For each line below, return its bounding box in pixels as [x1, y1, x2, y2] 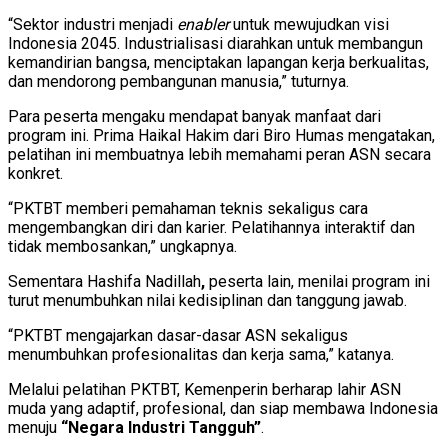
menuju [8, 417, 61, 437]
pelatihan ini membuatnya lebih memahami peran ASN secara [8, 144, 431, 164]
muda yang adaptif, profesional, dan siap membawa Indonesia [8, 398, 438, 418]
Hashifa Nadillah [87, 271, 201, 291]
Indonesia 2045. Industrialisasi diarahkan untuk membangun [8, 33, 423, 53]
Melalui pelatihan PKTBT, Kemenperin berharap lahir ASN [8, 379, 401, 399]
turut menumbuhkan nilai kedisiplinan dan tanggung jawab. [8, 290, 407, 310]
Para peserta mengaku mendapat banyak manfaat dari [8, 106, 381, 126]
